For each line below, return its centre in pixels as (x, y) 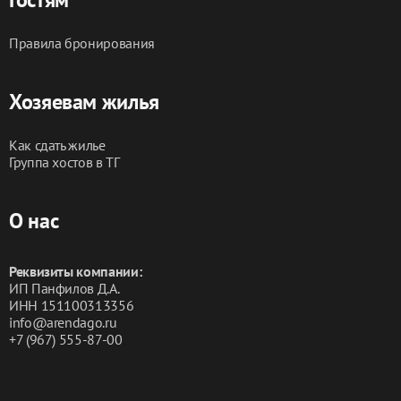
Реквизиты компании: (76, 271)
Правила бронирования (82, 43)
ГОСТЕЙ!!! (47, 12)
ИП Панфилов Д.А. (64, 288)
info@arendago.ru (63, 322)
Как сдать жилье (57, 145)
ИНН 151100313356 (72, 305)
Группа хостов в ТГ (64, 162)
